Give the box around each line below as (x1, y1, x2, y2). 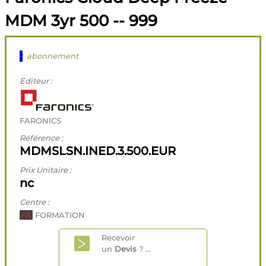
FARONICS (20, 116, 62, 126)
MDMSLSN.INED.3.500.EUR (20, 144, 176, 159)
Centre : (20, 197, 50, 207)
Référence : (20, 133, 64, 143)
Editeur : (20, 76, 53, 86)
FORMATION (33, 210, 85, 220)
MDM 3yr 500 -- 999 (5, 11, 157, 30)
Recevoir (102, 233, 135, 243)
